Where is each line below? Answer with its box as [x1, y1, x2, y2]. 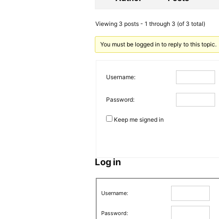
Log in [95, 156, 121, 167]
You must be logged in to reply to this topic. [100, 41, 217, 48]
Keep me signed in [114, 116, 164, 123]
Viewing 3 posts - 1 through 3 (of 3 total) [95, 20, 206, 27]
